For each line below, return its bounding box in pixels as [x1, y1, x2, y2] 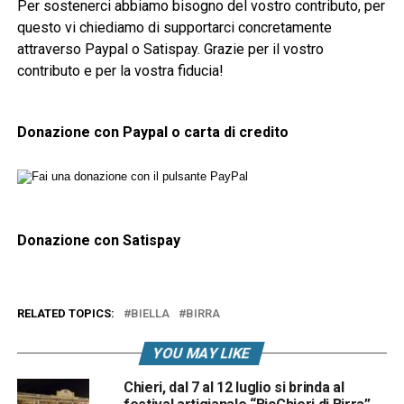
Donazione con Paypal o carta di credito [16, 124, 289, 142]
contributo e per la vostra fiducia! [16, 62, 224, 80]
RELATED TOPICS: [16, 307, 115, 321]
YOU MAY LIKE [151, 344, 253, 363]
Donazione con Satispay [16, 232, 180, 250]
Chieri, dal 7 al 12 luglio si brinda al [123, 379, 344, 397]
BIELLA [130, 307, 170, 321]
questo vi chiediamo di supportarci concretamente [16, 19, 332, 37]
